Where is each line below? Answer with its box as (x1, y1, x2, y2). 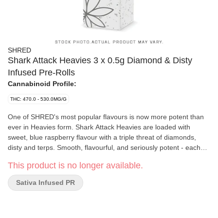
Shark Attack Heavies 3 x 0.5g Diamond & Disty (8, 55, 192, 65)
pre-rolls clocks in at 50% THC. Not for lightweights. (8, 154, 165, 162)
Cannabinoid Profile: (8, 80, 76, 88)
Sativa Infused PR (16, 179, 75, 186)
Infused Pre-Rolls (8, 68, 75, 77)
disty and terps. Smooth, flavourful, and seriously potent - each (8, 144, 200, 151)
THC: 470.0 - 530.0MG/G (10, 96, 67, 102)
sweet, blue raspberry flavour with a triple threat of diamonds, (8, 133, 196, 141)
